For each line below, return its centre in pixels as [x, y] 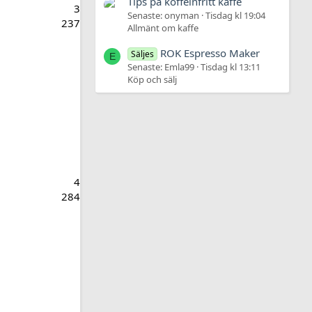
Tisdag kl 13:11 [231, 67]
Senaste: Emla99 [161, 67]
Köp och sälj [152, 80]
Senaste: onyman [163, 15]
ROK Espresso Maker [210, 53]
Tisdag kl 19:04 [235, 15]
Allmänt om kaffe [163, 28]
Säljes [143, 54]
